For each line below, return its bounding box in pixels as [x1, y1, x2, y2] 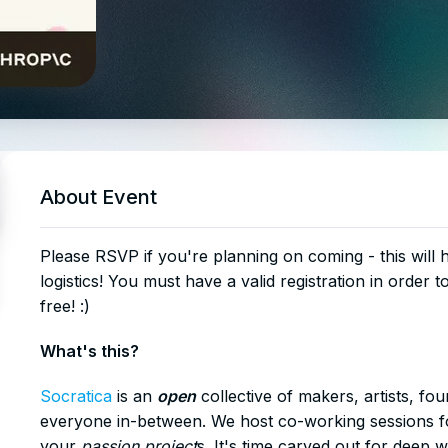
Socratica [40, 386, 112, 406]
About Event [40, 185, 157, 209]
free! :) [40, 296, 90, 316]
